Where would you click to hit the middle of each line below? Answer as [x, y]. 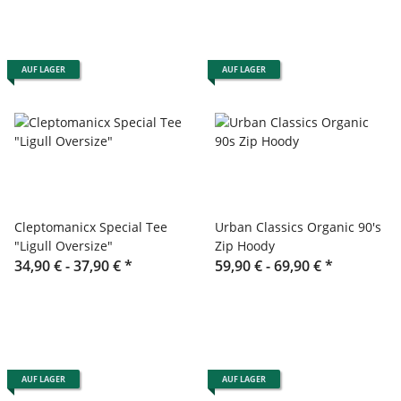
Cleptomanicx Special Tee [91, 226]
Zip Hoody [245, 245]
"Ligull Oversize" [64, 245]
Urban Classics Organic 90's [298, 226]
